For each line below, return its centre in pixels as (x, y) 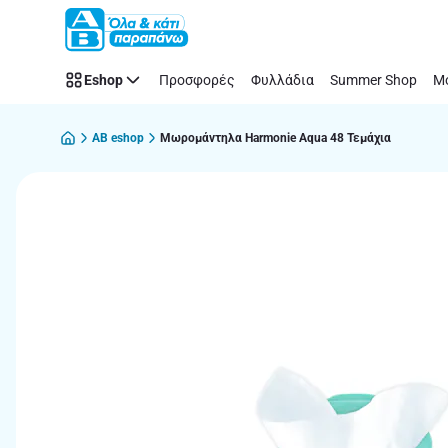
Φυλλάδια (282, 79)
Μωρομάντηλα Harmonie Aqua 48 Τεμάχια (275, 137)
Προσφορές (197, 79)
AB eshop (118, 137)
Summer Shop (373, 79)
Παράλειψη (67, 29)
